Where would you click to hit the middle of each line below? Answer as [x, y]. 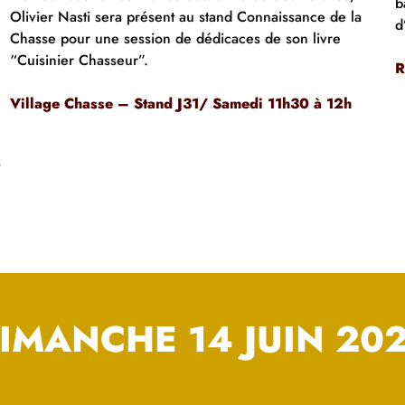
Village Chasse [61, 104]
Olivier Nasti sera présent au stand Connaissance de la [185, 17]
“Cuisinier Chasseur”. [79, 61]
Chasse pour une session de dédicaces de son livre [175, 39]
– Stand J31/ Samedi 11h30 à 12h [232, 104]
